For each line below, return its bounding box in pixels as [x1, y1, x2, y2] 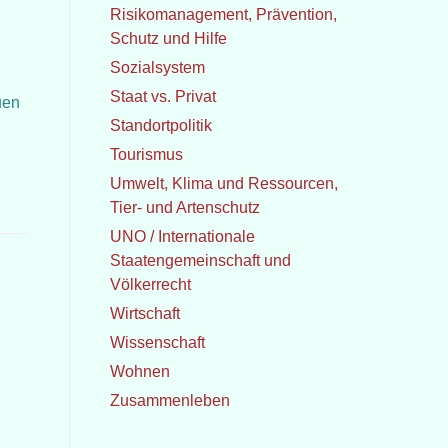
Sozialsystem [109, 59, 205, 76]
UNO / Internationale [109, 228, 255, 245]
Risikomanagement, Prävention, [109, 6, 337, 23]
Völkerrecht [109, 276, 191, 293]
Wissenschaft [109, 334, 205, 351]
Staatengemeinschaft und [109, 252, 291, 269]
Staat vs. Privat [109, 88, 216, 105]
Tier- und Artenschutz [109, 199, 260, 216]
